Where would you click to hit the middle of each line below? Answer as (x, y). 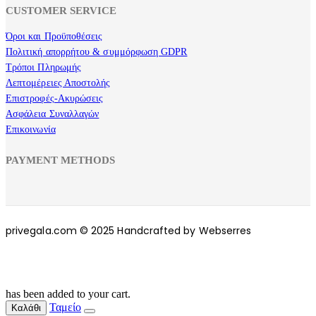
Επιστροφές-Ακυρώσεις (55, 99)
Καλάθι (26, 308)
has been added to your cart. (68, 294)
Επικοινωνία (31, 130)
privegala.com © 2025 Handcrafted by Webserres (129, 231)
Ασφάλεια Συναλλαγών (53, 114)
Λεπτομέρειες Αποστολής (58, 83)
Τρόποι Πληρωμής (44, 68)
